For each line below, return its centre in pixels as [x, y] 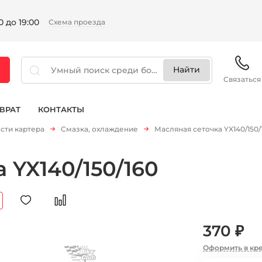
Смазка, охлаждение [99, 129]
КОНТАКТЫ [61, 110]
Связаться [242, 79]
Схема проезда [77, 22]
